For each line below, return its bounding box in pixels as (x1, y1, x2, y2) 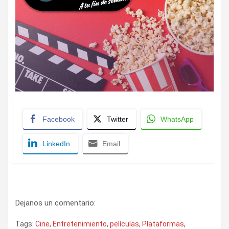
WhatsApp (161, 115, 194, 124)
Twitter (107, 115, 128, 124)
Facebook (42, 115, 75, 124)
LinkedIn (42, 140, 70, 148)
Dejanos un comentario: (15, 198, 96, 208)
